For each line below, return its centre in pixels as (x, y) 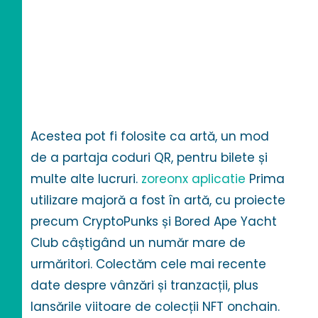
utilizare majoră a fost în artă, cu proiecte (158, 201)
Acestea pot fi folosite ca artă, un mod (150, 137)
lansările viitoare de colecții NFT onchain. (155, 307)
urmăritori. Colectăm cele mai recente (149, 264)
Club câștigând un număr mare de (138, 243)
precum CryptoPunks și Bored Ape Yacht (154, 222)
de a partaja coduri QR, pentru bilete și (149, 158)
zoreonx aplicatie (194, 179)
